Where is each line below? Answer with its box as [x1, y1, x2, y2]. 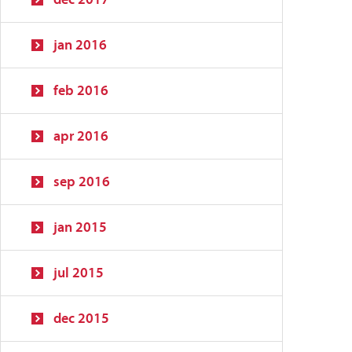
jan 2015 [53, 218, 107, 236]
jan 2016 [53, 35, 107, 53]
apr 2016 [53, 126, 108, 145]
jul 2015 [53, 263, 104, 281]
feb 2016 [53, 81, 108, 99]
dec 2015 [53, 309, 109, 327]
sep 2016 [53, 172, 110, 190]
